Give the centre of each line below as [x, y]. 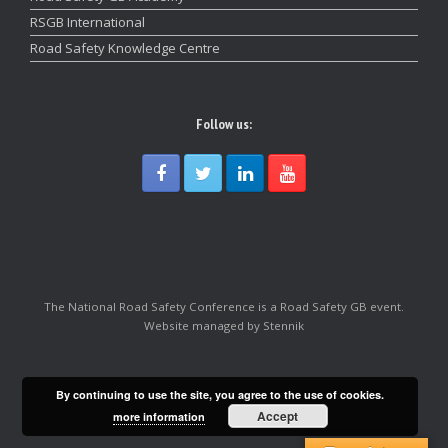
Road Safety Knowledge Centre [125, 48]
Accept [278, 416]
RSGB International [87, 22]
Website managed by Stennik [224, 326]
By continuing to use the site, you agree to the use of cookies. [220, 394]
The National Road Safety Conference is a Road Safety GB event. [224, 307]
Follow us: [224, 124]
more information [158, 416]
